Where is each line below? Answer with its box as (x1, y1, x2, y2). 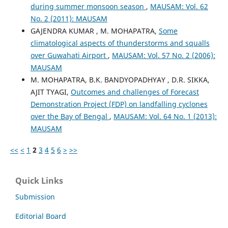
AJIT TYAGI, (30, 87, 71, 97)
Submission (15, 191, 55, 202)
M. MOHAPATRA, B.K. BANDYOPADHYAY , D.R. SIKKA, (30, 74, 210, 84)
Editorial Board (15, 211, 66, 221)
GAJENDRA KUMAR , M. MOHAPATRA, (30, 25, 159, 36)
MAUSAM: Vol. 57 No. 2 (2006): (111, 50, 215, 60)
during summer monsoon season (30, 1, 146, 11)
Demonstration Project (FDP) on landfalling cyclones (30, 99, 208, 109)
